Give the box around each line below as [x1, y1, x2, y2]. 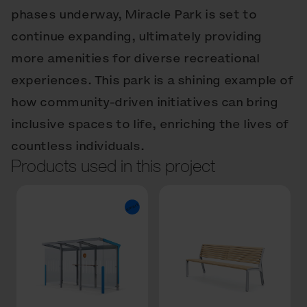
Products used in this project [11, 153, 215, 179]
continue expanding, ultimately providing [11, 27, 262, 45]
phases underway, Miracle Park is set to [11, 5, 257, 23]
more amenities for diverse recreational [11, 49, 260, 67]
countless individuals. [11, 137, 145, 155]
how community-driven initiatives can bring [11, 93, 278, 111]
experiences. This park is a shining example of [11, 71, 293, 89]
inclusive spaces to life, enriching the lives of [11, 115, 288, 133]
